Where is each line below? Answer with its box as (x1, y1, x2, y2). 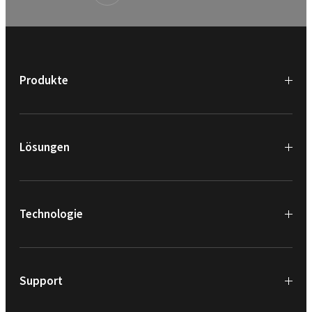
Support (19, 272, 63, 288)
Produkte (19, 72, 68, 88)
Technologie (19, 205, 83, 221)
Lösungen (19, 139, 70, 155)
